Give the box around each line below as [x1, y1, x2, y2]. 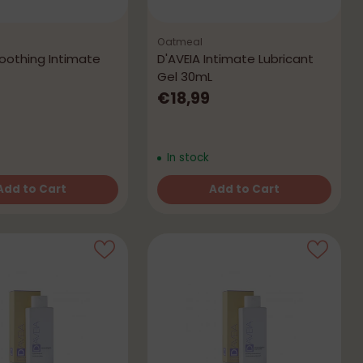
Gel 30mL [157, 68, 213, 86]
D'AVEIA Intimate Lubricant [157, 50, 314, 68]
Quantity [156, 194, 210, 212]
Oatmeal [157, 35, 203, 49]
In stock [163, 150, 209, 166]
